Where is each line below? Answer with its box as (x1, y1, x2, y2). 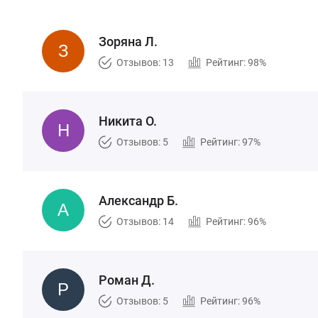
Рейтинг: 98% (206, 57, 266, 68)
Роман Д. (99, 273, 155, 287)
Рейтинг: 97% (200, 136, 261, 148)
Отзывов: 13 (116, 57, 174, 68)
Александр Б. (99, 193, 178, 208)
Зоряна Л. (99, 34, 158, 49)
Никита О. (99, 114, 157, 128)
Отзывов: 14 (116, 216, 174, 227)
